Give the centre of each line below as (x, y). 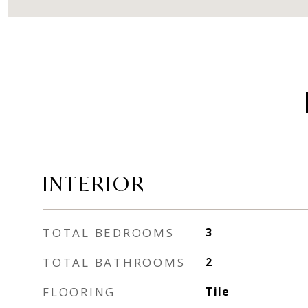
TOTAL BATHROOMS (114, 262)
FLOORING (79, 292)
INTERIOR (94, 184)
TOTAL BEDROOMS (109, 233)
